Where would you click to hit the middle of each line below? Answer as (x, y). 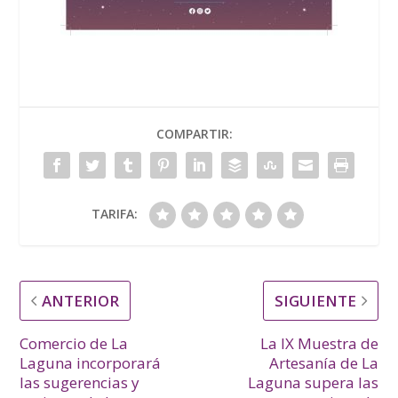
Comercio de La (74, 343)
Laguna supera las (313, 382)
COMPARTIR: (195, 133)
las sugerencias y (80, 382)
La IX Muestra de (319, 343)
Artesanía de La (323, 362)
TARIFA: (115, 213)
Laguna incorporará (91, 362)
